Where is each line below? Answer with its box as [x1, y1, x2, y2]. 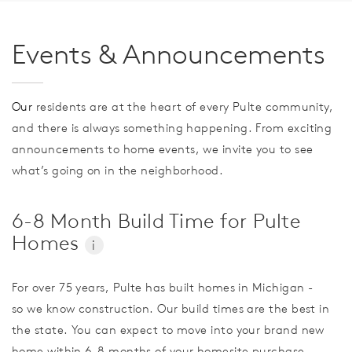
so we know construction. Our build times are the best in [12, 301, 330, 317]
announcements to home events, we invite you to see [12, 141, 313, 157]
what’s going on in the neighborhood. [12, 163, 224, 178]
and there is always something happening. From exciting [12, 120, 332, 136]
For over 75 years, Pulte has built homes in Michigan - [12, 280, 313, 295]
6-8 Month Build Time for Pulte [12, 208, 301, 234]
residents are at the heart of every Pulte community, [32, 99, 334, 115]
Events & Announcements [12, 37, 325, 71]
